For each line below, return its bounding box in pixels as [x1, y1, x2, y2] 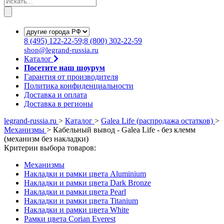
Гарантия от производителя [24, 72, 118, 81]
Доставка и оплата [24, 90, 87, 99]
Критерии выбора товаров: [4, 143, 96, 152]
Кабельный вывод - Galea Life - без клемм [53, 125, 195, 134]
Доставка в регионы [24, 99, 93, 108]
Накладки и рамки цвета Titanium [24, 196, 138, 205]
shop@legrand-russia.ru [24, 46, 98, 54]
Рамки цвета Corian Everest [24, 214, 115, 223]
